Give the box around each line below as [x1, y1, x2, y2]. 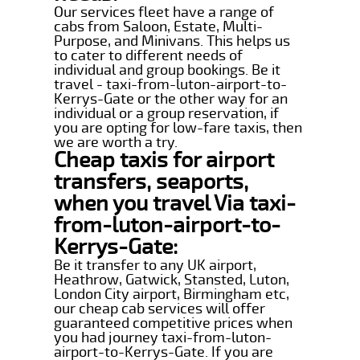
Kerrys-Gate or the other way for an [54, 89, 288, 108]
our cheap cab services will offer [54, 299, 266, 317]
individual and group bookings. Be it [54, 60, 281, 79]
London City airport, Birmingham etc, [54, 284, 290, 303]
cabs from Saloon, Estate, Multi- [54, 17, 264, 35]
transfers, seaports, [54, 168, 249, 195]
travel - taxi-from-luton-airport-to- [54, 75, 288, 93]
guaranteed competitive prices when [54, 313, 293, 332]
